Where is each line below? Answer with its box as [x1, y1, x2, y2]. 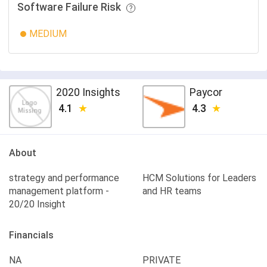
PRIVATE [142, 254, 181, 266]
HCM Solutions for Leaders [142, 172, 256, 184]
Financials [9, 229, 54, 241]
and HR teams [142, 185, 201, 197]
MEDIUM [29, 28, 67, 39]
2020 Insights [56, 86, 120, 98]
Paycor [190, 86, 222, 98]
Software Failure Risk [17, 1, 123, 13]
